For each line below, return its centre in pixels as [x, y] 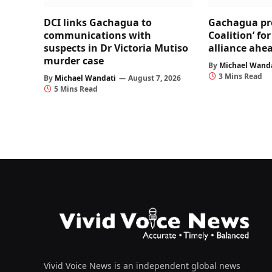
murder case [74, 61]
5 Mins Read [76, 89]
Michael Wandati [85, 78]
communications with [97, 36]
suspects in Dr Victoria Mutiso [116, 48]
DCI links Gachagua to [98, 23]
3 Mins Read [241, 76]
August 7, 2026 [155, 78]
